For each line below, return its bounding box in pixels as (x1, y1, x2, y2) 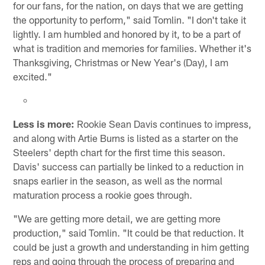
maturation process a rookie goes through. (13, 188, 193, 201)
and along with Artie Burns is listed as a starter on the (13, 131, 239, 144)
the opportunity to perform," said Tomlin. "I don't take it (13, 13, 247, 25)
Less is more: (13, 117, 75, 130)
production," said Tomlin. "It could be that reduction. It (13, 226, 244, 238)
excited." (13, 70, 53, 82)
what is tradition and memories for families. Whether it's (13, 41, 252, 54)
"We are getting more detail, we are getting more (13, 212, 221, 224)
